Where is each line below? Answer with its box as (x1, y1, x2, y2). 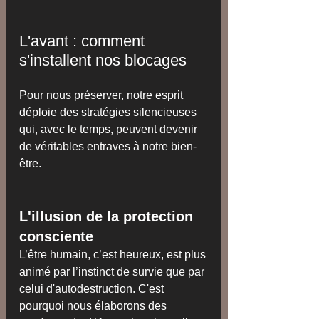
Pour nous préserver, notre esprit (19, 89, 186, 102)
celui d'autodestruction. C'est (19, 283, 167, 296)
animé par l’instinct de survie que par (19, 266, 207, 278)
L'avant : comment (19, 32, 149, 51)
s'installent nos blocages (19, 51, 187, 70)
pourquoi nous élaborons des (19, 300, 169, 313)
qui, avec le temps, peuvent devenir (19, 123, 200, 136)
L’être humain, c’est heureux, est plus (19, 249, 209, 261)
